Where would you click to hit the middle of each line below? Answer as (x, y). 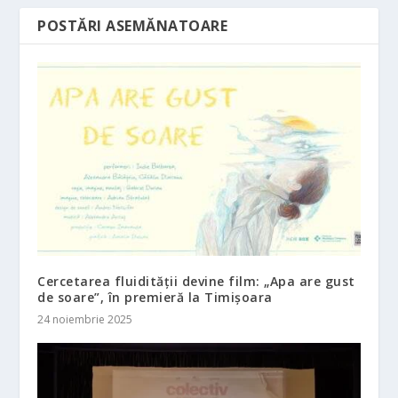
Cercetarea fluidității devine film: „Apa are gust (196, 282)
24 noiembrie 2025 (85, 320)
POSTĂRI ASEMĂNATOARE (133, 26)
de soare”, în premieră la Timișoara (155, 298)
